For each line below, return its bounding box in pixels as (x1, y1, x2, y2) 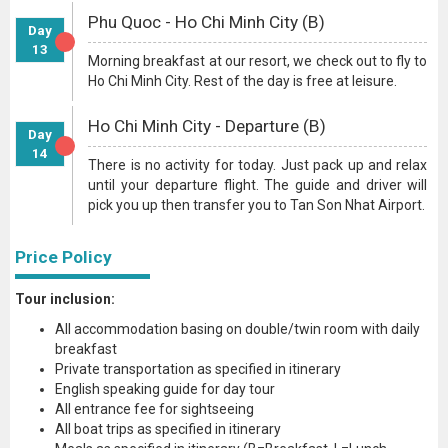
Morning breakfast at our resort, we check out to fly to (88, 53, 428, 69)
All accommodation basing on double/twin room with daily (55, 321, 420, 337)
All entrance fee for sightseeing (55, 401, 254, 417)
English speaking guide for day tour (55, 381, 275, 397)
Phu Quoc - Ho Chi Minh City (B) (88, 12, 326, 32)
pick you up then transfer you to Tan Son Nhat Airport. (88, 197, 426, 213)
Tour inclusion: (15, 291, 115, 307)
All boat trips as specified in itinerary (55, 421, 281, 437)
